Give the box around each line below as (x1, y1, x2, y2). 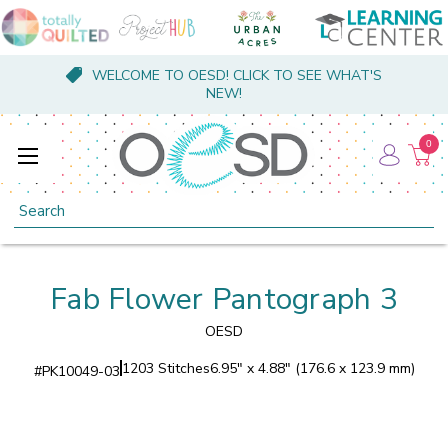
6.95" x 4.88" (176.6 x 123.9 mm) (209, 358, 415, 378)
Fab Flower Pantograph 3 (50, 278, 398, 320)
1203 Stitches (121, 358, 210, 378)
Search (14, 195, 59, 215)
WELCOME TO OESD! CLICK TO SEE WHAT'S (91, 66, 382, 85)
